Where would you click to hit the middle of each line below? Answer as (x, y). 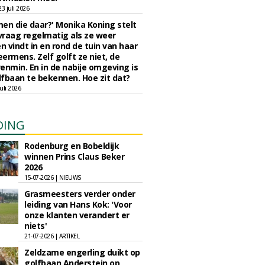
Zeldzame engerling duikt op (82, 252)
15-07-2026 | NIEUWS (53, 177)
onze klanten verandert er (77, 215)
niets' (35, 226)
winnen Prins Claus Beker (74, 156)
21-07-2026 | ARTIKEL (52, 236)
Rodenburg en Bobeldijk (72, 146)
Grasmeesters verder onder (80, 194)
